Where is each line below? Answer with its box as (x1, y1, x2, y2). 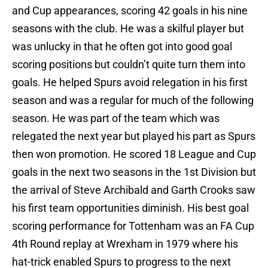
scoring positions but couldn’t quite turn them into (12, 58, 245, 71)
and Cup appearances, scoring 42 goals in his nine (12, 4, 248, 17)
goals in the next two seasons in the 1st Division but (12, 166, 256, 179)
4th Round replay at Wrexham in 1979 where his (12, 237, 238, 251)
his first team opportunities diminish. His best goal (12, 202, 249, 215)
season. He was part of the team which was (12, 112, 220, 125)
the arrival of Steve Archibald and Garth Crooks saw (12, 184, 255, 197)
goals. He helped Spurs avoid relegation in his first (12, 76, 248, 89)
